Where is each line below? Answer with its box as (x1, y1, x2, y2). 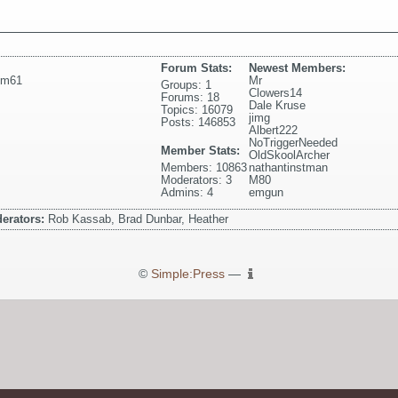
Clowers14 (249, 85, 303, 99)
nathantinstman (249, 160, 329, 174)
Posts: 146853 (161, 115, 236, 129)
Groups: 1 (161, 77, 212, 92)
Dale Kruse (249, 98, 306, 112)
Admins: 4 (161, 185, 214, 199)
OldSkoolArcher (249, 147, 330, 162)
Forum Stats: (161, 60, 233, 75)
